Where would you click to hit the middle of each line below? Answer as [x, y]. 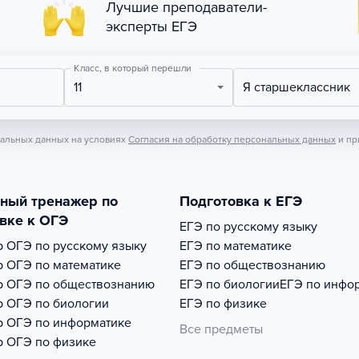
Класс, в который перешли [132, 68]
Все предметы [221, 329]
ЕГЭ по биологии [230, 284]
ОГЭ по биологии [58, 304]
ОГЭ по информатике [69, 323]
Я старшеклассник [301, 87]
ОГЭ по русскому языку [77, 246]
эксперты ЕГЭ [151, 26]
